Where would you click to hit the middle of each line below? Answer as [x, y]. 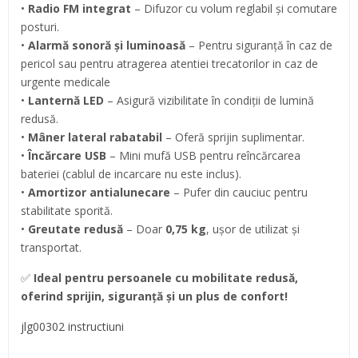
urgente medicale [66, 82]
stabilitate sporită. [67, 210]
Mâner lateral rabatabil [95, 137]
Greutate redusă [76, 229]
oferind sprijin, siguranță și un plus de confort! [154, 296]
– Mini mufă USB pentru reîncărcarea [203, 155]
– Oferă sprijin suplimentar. [233, 137]
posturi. [40, 26]
